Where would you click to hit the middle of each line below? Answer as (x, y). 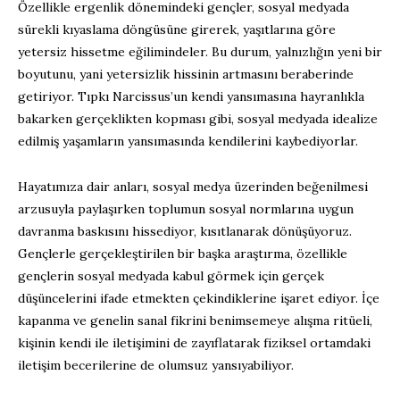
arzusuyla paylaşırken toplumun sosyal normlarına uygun (186, 208)
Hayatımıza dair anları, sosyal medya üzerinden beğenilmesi (193, 186)
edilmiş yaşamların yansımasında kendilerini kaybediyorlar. (188, 141)
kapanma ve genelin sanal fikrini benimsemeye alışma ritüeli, (195, 320)
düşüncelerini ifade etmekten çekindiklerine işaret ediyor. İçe (199, 298)
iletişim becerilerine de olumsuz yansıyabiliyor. (156, 365)
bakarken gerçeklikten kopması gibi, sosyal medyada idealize (198, 118)
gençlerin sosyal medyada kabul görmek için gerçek (171, 275)
